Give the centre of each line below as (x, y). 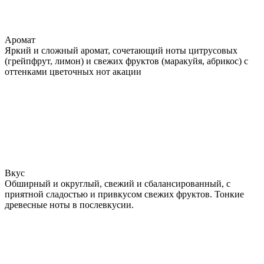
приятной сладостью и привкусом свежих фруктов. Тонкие (124, 194)
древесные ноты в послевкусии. (69, 204)
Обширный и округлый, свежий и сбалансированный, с (118, 183)
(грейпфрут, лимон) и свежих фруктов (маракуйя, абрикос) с (126, 61)
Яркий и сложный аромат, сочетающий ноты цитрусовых (121, 50)
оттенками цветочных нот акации (73, 71)
